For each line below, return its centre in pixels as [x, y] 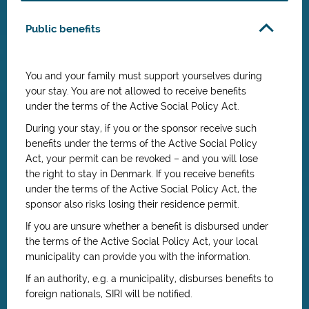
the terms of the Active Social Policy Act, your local [142, 241]
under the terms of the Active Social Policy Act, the [141, 189]
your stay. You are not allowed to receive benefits [136, 91]
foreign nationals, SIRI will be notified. [109, 294]
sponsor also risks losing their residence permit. [132, 204]
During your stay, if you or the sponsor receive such [141, 128]
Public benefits [63, 29]
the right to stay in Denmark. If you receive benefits [140, 174]
